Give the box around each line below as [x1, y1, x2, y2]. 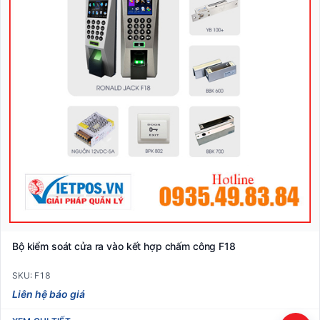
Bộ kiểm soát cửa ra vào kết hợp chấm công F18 [12, 240, 236, 253]
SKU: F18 [12, 269, 51, 281]
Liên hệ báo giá [12, 287, 85, 300]
